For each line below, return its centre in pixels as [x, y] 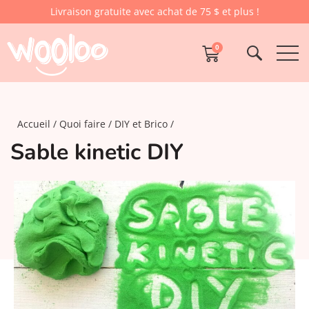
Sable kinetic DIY [97, 152]
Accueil [34, 124]
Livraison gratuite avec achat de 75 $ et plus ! [154, 11]
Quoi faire [82, 124]
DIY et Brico [141, 124]
